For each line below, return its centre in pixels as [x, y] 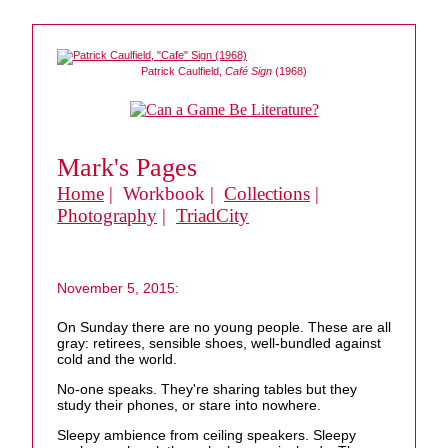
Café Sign [248, 71]
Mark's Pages [127, 167]
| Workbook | [164, 193]
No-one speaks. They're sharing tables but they [207, 389]
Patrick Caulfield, [183, 71]
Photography [107, 215]
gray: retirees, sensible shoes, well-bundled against [219, 343]
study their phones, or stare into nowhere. [189, 405]
